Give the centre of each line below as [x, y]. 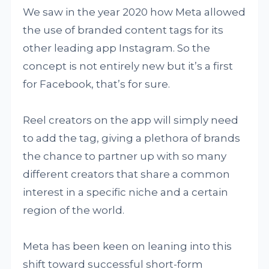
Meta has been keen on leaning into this [128, 246]
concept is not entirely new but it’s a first [128, 66]
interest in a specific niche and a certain [126, 192]
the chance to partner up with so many [125, 156]
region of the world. [74, 210]
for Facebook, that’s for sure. [97, 84]
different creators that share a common [127, 174]
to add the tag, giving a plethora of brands [132, 138]
